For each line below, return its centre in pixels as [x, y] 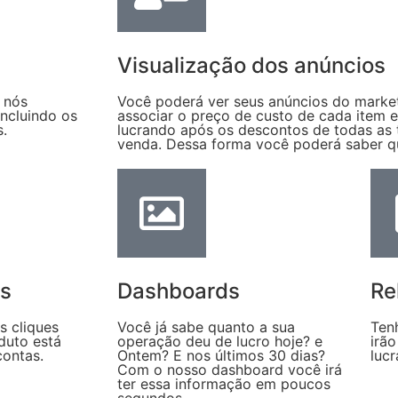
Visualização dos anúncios [251, 65]
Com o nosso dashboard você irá [230, 369]
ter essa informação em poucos [224, 383]
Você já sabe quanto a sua [206, 326]
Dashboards [179, 291]
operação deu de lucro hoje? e [220, 341]
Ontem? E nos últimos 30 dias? [221, 355]
